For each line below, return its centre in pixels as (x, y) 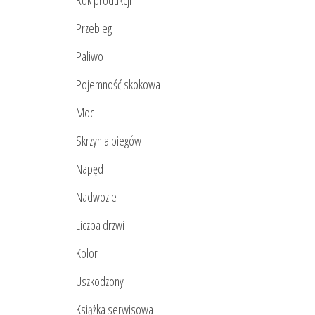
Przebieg (94, 28)
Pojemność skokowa (118, 85)
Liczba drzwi (100, 225)
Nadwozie (96, 197)
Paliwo (90, 57)
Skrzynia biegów (109, 141)
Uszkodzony (100, 282)
